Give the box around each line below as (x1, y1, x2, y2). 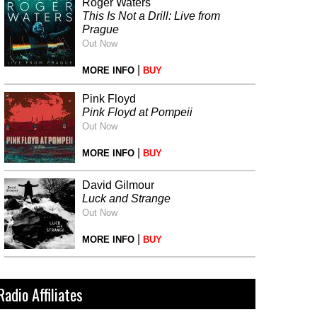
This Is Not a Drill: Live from (82, 9, 220, 22)
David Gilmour (82, 178, 154, 191)
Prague (82, 23, 119, 35)
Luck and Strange (82, 192, 171, 204)
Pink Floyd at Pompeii (82, 105, 192, 118)
